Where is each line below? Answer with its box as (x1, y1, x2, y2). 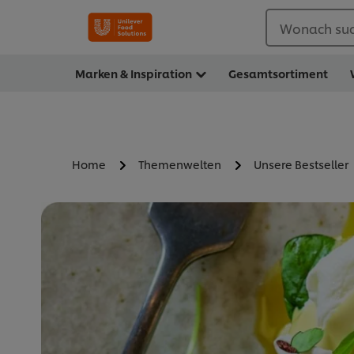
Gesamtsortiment (228, 66, 329, 81)
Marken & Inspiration (75, 66, 192, 81)
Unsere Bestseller (254, 156, 348, 172)
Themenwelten (138, 156, 221, 172)
